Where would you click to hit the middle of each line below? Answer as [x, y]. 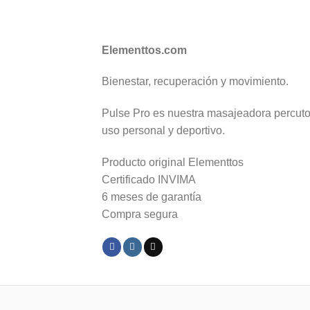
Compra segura [140, 214]
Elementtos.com [144, 50]
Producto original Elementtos [173, 162]
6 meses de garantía [152, 197]
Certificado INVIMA [149, 179]
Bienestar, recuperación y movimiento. [195, 82]
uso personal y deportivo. [163, 131]
